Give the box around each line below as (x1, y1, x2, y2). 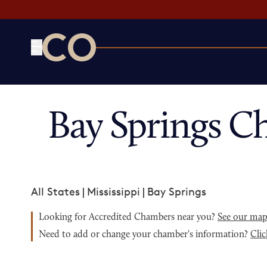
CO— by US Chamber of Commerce (42, 62, 219, 75)
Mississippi (87, 185, 140, 198)
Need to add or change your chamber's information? (39, 230, 250, 240)
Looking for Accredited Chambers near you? (39, 213, 218, 222)
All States (31, 185, 80, 198)
